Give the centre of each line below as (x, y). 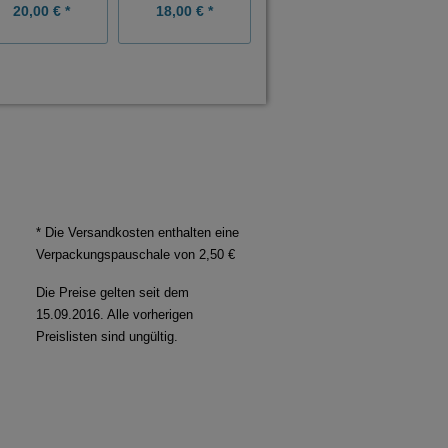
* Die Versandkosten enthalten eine (137, 232)
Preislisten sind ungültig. (107, 336)
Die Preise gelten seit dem (112, 292)
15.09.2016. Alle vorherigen (114, 314)
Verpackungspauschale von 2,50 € (135, 254)
